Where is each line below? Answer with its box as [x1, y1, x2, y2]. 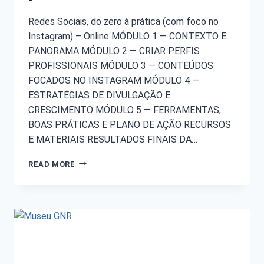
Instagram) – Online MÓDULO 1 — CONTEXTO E [28, 30, 226, 42]
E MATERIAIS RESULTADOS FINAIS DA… [28, 133, 197, 145]
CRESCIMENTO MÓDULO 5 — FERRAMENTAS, [28, 104, 221, 115]
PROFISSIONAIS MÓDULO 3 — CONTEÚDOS [28, 60, 213, 71]
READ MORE [28, 159, 75, 169]
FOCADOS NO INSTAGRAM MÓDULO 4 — [28, 74, 199, 86]
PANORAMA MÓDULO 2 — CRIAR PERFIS [28, 45, 200, 57]
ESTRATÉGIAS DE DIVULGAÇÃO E [28, 89, 170, 101]
